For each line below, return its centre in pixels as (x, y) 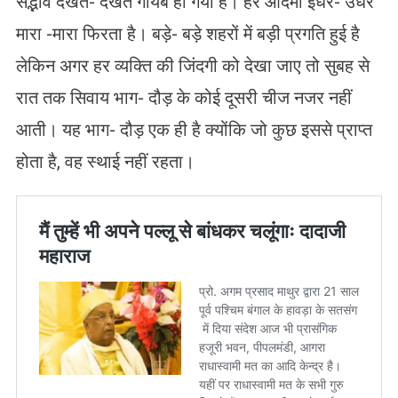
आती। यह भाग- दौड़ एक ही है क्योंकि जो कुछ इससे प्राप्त (194, 129)
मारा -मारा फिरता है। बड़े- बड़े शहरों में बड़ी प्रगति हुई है (187, 33)
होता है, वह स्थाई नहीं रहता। (105, 161)
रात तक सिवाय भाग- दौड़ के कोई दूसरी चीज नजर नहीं (183, 97)
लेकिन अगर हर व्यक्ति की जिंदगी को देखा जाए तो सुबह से (192, 65)
